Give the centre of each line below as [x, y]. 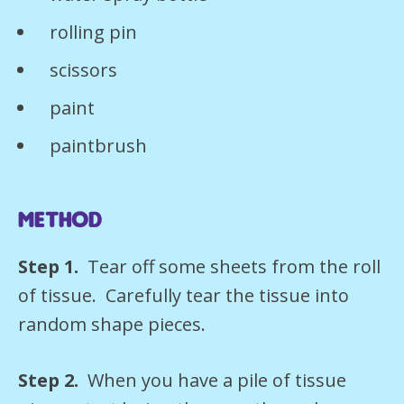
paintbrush [96, 146]
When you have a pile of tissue [217, 380]
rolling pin [91, 32]
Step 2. [53, 380]
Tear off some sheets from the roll [234, 266]
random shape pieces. [112, 324]
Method [60, 220]
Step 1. [53, 266]
